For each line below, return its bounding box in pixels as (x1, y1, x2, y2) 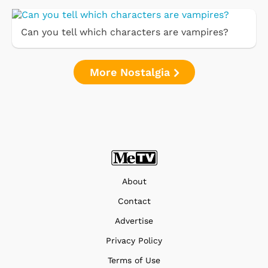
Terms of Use (108, 255, 160, 265)
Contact (117, 196, 151, 206)
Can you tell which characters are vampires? (21, 26, 229, 38)
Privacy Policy (106, 235, 162, 245)
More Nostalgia (89, 66, 173, 79)
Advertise (115, 215, 153, 226)
